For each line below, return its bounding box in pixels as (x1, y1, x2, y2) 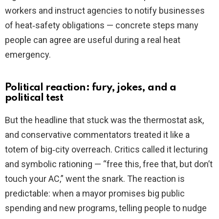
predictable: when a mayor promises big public (5, 188, 185, 199)
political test (5, 93, 64, 104)
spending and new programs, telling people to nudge (5, 203, 207, 214)
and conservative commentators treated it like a (5, 130, 190, 140)
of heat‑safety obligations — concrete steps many (5, 20, 198, 31)
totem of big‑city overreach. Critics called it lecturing (5, 144, 208, 155)
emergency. (5, 49, 51, 60)
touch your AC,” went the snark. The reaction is (5, 174, 185, 184)
